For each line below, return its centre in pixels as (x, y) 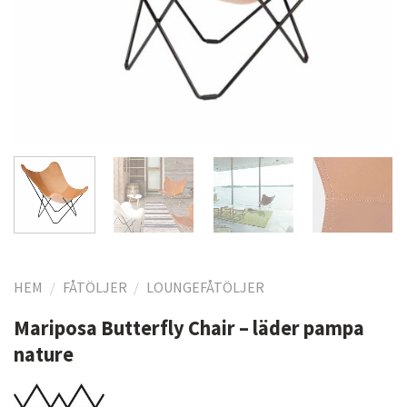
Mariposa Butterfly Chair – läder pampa (189, 328)
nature (44, 355)
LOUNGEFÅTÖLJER (206, 288)
